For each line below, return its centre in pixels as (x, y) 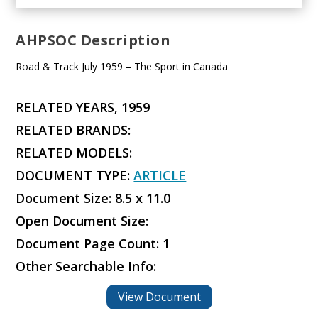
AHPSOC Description (93, 40)
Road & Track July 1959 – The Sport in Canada (122, 66)
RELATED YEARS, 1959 (83, 107)
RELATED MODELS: (74, 152)
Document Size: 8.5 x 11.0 (93, 198)
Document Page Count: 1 (93, 243)
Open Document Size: (82, 220)
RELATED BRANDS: (73, 130)
